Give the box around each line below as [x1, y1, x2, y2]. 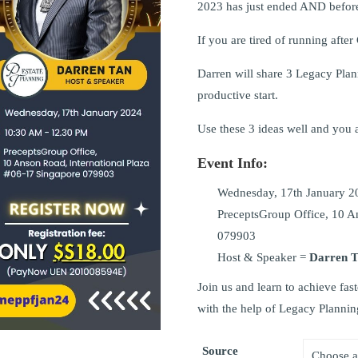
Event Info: [197, 155, 268, 171]
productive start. [197, 89, 278, 101]
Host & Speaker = [217, 251, 309, 264]
